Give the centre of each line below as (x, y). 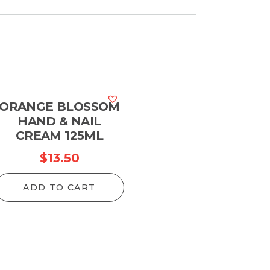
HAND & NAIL (59, 121)
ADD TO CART (59, 187)
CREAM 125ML (59, 136)
